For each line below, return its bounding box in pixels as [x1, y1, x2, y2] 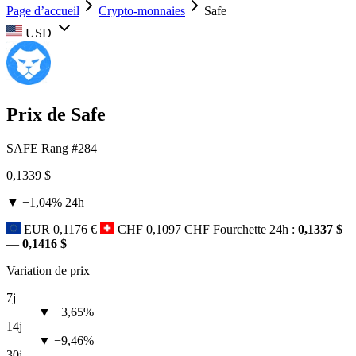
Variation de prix [6, 263, 90, 277]
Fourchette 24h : [213, 222, 298, 236]
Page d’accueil [6, 4, 79, 17]
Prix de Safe [6, 103, 106, 125]
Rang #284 [41, 141, 97, 155]
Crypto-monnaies [99, 4, 185, 17]
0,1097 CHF [146, 222, 210, 236]
